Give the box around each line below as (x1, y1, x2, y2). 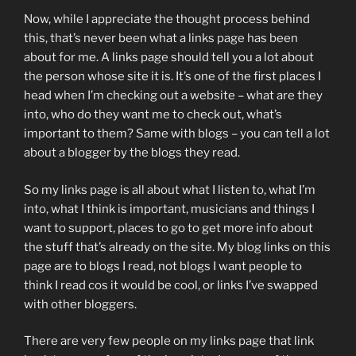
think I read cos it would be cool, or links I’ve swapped (24, 277, 318, 292)
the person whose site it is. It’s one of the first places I (24, 69, 321, 84)
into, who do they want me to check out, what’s (24, 107, 282, 122)
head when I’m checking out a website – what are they (24, 88, 323, 103)
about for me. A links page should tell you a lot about (24, 50, 314, 65)
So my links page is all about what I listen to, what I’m (24, 182, 315, 197)
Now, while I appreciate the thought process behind (24, 12, 310, 27)
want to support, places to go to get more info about (24, 220, 313, 235)
